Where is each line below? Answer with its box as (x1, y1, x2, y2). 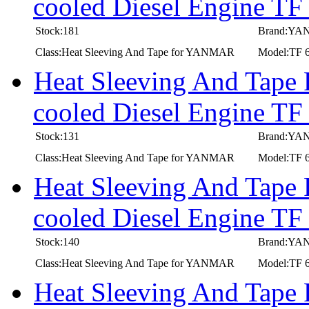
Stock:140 (35, 235, 79, 248)
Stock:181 (35, 24, 79, 37)
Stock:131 (35, 130, 79, 142)
